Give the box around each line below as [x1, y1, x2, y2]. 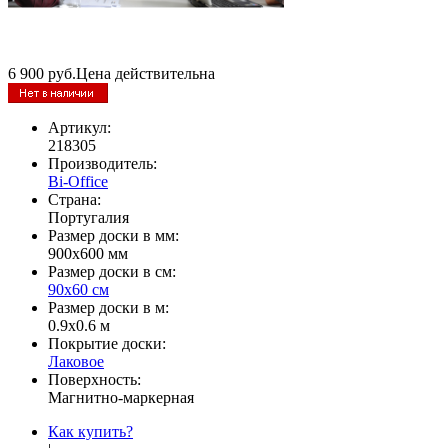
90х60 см [48, 280, 109, 298]
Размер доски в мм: [48, 226, 179, 244]
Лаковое [48, 352, 104, 370]
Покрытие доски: [48, 334, 166, 352]
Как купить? [48, 422, 133, 440]
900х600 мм [48, 244, 128, 262]
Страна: [48, 190, 101, 208]
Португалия [48, 208, 129, 226]
